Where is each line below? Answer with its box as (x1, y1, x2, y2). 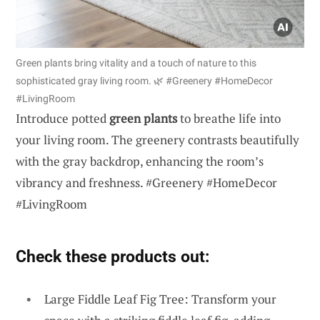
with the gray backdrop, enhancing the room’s (16, 152, 264, 169)
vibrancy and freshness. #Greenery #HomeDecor (16, 174, 277, 191)
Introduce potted (16, 109, 109, 126)
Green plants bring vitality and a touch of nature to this (16, 56, 256, 69)
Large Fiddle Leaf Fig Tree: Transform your (44, 290, 276, 307)
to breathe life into (177, 109, 281, 126)
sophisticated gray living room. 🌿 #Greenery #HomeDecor (16, 74, 273, 86)
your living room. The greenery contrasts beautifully (16, 131, 299, 148)
